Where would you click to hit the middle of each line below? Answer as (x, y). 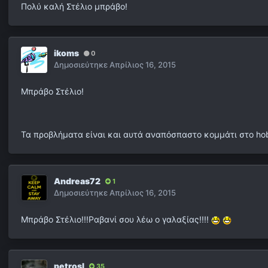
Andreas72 (77, 181)
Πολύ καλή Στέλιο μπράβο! (74, 7)
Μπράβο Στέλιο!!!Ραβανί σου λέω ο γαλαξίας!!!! (116, 220)
